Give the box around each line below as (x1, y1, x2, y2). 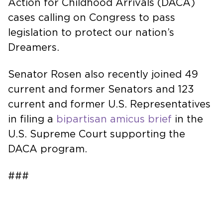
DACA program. (8, 144, 87, 154)
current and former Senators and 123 (8, 84, 194, 95)
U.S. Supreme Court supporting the (8, 129, 185, 139)
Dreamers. (8, 42, 59, 53)
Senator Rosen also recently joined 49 (8, 69, 198, 80)
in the (172, 114, 203, 124)
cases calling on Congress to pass (8, 12, 175, 23)
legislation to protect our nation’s (8, 27, 174, 38)
